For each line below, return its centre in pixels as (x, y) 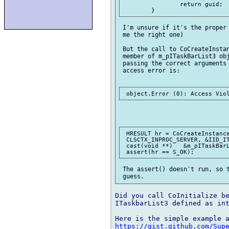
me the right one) (151, 35)
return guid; (151, 4)
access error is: (150, 71)
